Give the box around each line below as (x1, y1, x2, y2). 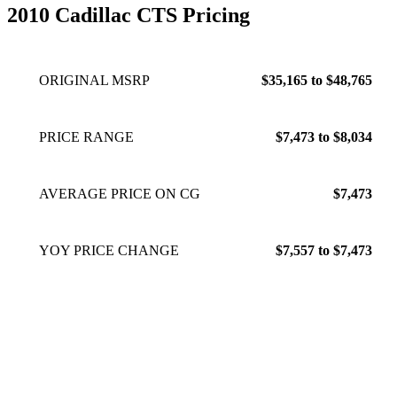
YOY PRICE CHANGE (39, 242, 179, 258)
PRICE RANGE (39, 128, 134, 144)
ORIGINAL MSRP (39, 72, 150, 88)
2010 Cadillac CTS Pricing (7, 3, 250, 27)
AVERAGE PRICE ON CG (39, 185, 200, 201)
